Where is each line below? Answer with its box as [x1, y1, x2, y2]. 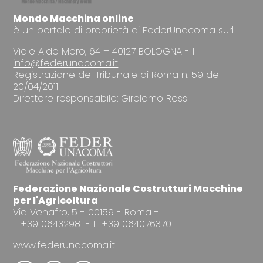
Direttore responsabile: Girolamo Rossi [13, 91, 190, 105]
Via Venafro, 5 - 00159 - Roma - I [13, 205, 164, 219]
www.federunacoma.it [13, 238, 116, 252]
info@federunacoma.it [13, 56, 119, 70]
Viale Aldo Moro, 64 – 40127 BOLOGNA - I [13, 44, 195, 58]
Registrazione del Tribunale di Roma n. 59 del [13, 68, 221, 82]
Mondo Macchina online [13, 11, 134, 25]
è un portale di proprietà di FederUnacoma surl [13, 23, 234, 37]
